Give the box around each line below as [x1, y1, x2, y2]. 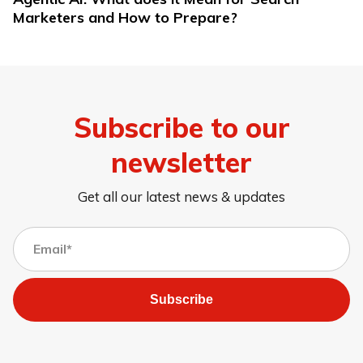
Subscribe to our [73, 109, 290, 144]
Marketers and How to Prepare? [13, 8, 237, 28]
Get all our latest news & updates [78, 187, 285, 205]
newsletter [111, 144, 252, 179]
